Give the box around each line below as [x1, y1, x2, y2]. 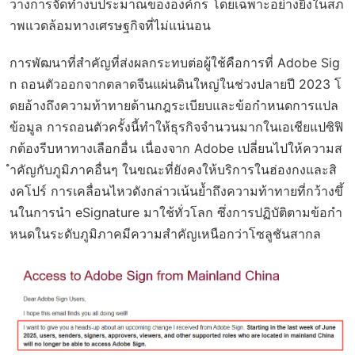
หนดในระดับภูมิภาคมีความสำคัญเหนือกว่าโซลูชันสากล [10, 225, 321, 242]
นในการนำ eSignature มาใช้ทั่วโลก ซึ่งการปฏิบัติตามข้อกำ [10, 204, 342, 220]
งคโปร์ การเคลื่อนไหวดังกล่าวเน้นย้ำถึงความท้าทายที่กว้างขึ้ [10, 182, 343, 199]
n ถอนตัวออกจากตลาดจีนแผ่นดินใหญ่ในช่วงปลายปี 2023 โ [10, 75, 342, 92]
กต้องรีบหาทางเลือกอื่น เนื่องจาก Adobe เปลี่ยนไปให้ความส [10, 139, 342, 156]
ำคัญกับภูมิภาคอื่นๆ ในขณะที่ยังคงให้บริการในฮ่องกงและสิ [10, 161, 337, 177]
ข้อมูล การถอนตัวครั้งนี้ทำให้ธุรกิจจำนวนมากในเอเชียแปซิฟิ [10, 118, 343, 135]
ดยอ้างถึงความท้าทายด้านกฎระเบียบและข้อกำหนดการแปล [10, 97, 338, 113]
